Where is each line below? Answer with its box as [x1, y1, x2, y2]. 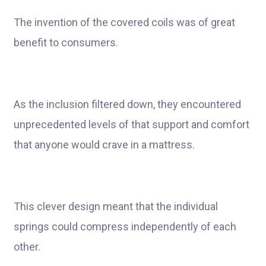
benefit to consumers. [14, 36, 118, 49]
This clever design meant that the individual [14, 200, 218, 213]
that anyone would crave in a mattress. [14, 138, 195, 151]
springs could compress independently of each [14, 220, 236, 233]
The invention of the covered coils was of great [14, 16, 235, 28]
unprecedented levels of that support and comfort [14, 118, 249, 131]
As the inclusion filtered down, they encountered [14, 98, 241, 110]
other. [14, 240, 40, 253]
